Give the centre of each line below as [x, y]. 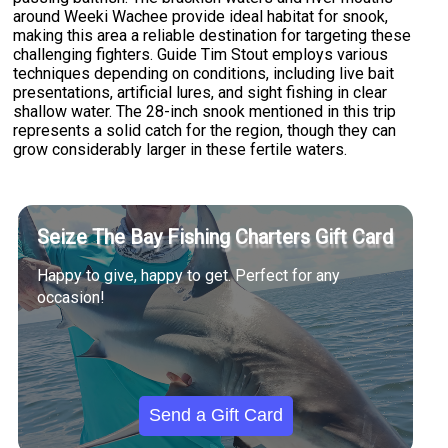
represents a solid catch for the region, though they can [205, 131]
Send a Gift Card [215, 415]
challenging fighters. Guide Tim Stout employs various [201, 55]
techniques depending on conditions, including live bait [204, 74]
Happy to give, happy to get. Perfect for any [189, 276]
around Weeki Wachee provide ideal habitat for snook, [201, 17]
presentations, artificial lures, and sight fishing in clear [200, 93]
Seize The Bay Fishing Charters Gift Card [215, 237]
